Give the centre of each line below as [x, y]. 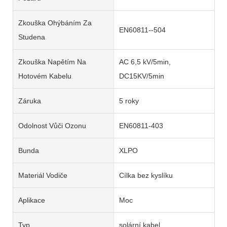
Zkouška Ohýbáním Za [55, 23]
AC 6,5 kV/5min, [145, 62]
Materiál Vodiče [43, 175]
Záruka [30, 101]
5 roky [129, 101]
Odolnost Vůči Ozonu [52, 125]
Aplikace [32, 200]
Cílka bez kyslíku [146, 175]
